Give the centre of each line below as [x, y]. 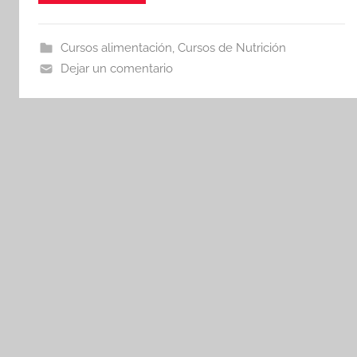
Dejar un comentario [116, 68]
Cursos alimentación [116, 47]
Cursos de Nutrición [231, 47]
